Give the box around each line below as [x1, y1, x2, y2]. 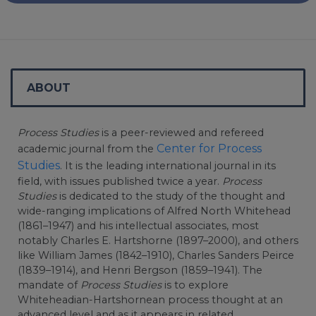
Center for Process [157, 142, 262, 156]
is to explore [162, 279, 229, 292]
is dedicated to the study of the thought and [56, 190, 285, 203]
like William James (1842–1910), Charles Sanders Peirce [18, 249, 294, 262]
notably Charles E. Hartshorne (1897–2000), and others [18, 234, 298, 248]
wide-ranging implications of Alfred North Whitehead [18, 205, 291, 218]
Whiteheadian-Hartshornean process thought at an [18, 293, 283, 307]
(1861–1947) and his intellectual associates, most [18, 219, 259, 233]
